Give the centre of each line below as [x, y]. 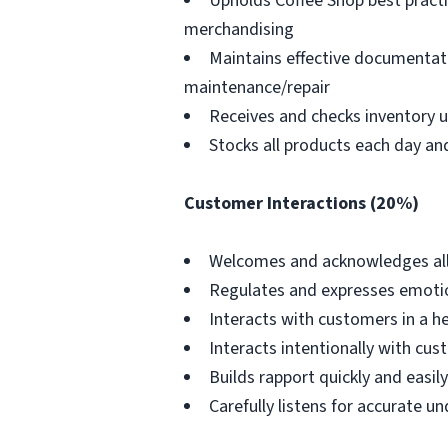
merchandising [239, 29]
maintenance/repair [257, 87]
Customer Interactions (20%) [301, 203]
